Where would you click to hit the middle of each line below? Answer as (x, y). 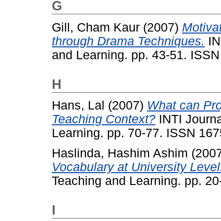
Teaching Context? (104, 119)
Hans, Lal (78, 106)
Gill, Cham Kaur (96, 27)
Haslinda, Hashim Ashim (120, 153)
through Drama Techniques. (128, 41)
